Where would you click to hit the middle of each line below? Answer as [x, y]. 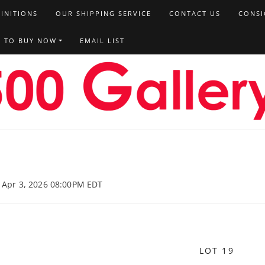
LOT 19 [216, 251]
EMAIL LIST [103, 41]
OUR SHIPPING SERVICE [103, 13]
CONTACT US [195, 13]
